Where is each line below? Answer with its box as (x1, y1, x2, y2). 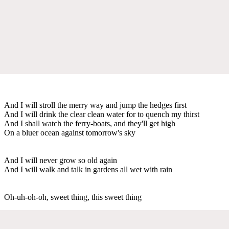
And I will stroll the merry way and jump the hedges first (4, 100, 187, 109)
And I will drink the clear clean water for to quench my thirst (4, 109, 199, 119)
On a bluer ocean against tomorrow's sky (4, 128, 135, 137)
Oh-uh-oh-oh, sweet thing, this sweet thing (4, 192, 142, 201)
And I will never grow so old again (4, 155, 117, 165)
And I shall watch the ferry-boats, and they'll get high (4, 119, 175, 128)
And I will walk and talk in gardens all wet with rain (4, 165, 172, 174)
